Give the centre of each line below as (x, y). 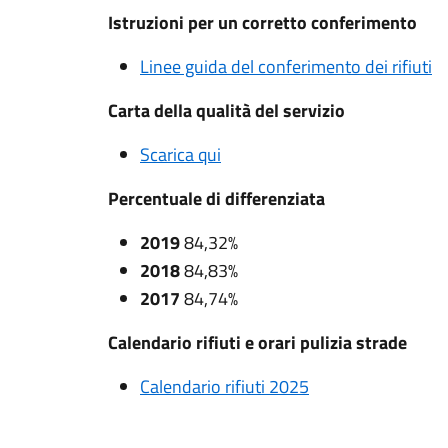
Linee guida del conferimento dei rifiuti (286, 66)
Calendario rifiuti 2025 (224, 386)
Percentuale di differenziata (216, 198)
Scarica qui (180, 154)
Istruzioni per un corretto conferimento (262, 22)
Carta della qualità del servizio (226, 110)
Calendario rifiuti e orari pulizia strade (257, 342)
